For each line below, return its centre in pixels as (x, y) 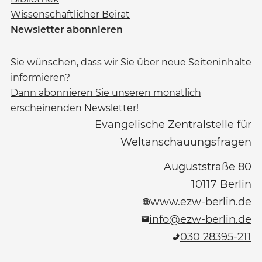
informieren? (40, 78)
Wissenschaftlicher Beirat (70, 15)
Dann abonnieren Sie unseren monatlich (106, 93)
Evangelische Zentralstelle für (173, 125)
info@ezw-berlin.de (200, 220)
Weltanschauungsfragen (186, 142)
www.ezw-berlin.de (201, 202)
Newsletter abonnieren (67, 30)
